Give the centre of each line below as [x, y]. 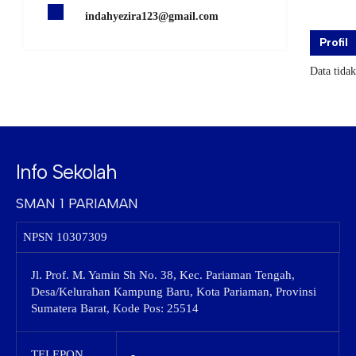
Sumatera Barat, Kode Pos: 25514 [115, 308]
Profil [334, 43]
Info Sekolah [66, 172]
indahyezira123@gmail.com [152, 16]
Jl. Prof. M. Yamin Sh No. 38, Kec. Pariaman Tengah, [163, 275]
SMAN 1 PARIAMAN [77, 203]
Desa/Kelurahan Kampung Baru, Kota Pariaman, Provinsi [174, 292]
